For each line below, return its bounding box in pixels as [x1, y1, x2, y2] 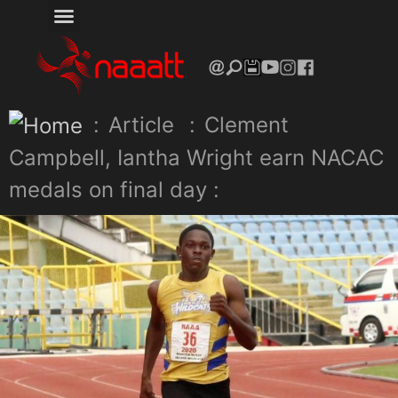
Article [108, 111, 174, 138]
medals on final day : [9, 177, 219, 203]
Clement [204, 111, 289, 138]
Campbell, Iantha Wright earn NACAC [9, 145, 384, 171]
